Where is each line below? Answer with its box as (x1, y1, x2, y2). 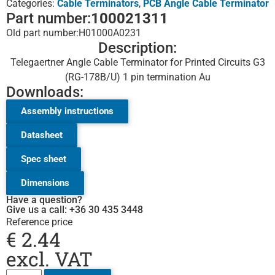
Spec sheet (21, 153, 66, 165)
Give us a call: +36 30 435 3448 (6, 204, 143, 216)
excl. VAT (6, 246, 93, 273)
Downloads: (6, 83, 83, 101)
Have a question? (6, 194, 82, 206)
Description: (98, 39, 177, 57)
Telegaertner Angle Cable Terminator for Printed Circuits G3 (10, 56, 265, 69)
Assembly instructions (21, 106, 114, 117)
